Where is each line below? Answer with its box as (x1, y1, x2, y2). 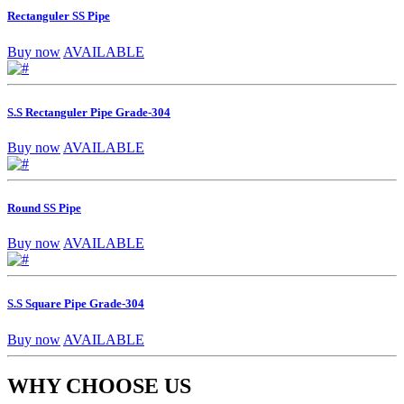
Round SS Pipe (7, 201, 81, 216)
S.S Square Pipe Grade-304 (7, 297, 144, 311)
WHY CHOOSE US (7, 374, 191, 399)
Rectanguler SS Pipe (7, 9, 110, 23)
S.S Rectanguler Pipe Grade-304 (7, 105, 170, 119)
